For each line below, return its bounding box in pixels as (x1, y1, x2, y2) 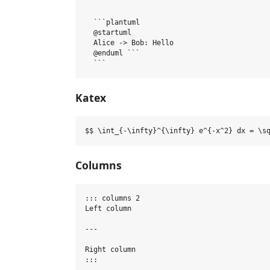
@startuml (85, 28, 131, 37)
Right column (85, 245, 136, 254)
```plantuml (85, 18, 140, 27)
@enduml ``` (85, 49, 140, 57)
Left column (85, 204, 131, 213)
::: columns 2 (85, 194, 140, 202)
